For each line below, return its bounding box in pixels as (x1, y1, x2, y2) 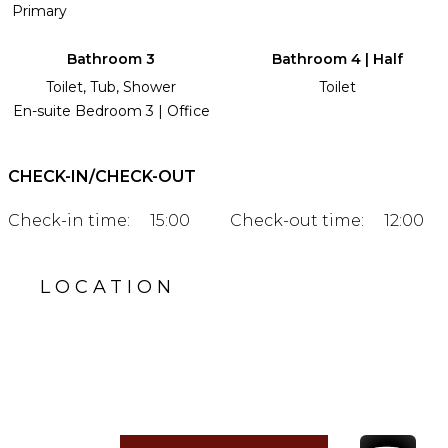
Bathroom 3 (67, 49, 155, 68)
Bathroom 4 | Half (271, 49, 403, 68)
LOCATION (40, 275, 176, 298)
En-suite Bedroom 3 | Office (12, 101, 210, 120)
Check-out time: (230, 210, 364, 230)
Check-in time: (8, 210, 130, 230)
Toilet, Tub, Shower (46, 77, 176, 96)
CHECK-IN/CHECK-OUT (8, 166, 196, 186)
